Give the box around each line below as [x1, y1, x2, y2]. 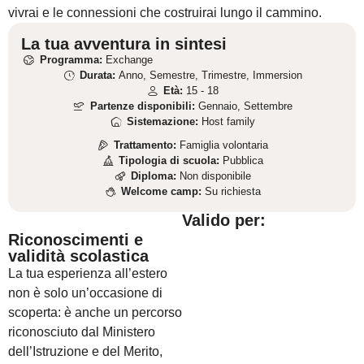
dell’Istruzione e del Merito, [8, 344, 162, 358]
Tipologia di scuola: [119, 154, 223, 167]
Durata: [80, 69, 119, 81]
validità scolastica [8, 247, 149, 265]
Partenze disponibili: [89, 100, 198, 112]
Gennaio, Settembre [197, 100, 292, 112]
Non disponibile [180, 170, 252, 182]
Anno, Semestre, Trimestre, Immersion [119, 69, 303, 81]
